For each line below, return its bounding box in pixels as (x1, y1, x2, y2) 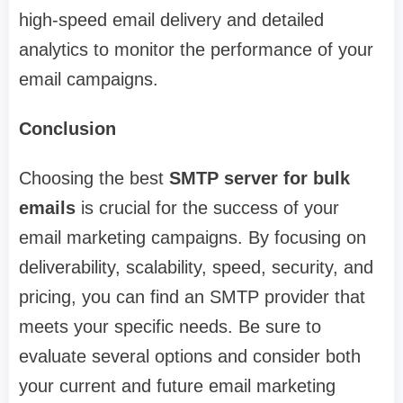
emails (19, 198, 76, 219)
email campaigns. (19, 69, 158, 90)
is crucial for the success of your (76, 198, 339, 219)
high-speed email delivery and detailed (19, 10, 324, 31)
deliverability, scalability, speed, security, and (19, 257, 373, 278)
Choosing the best (19, 168, 169, 189)
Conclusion (19, 119, 116, 139)
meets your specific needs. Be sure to (19, 317, 321, 337)
